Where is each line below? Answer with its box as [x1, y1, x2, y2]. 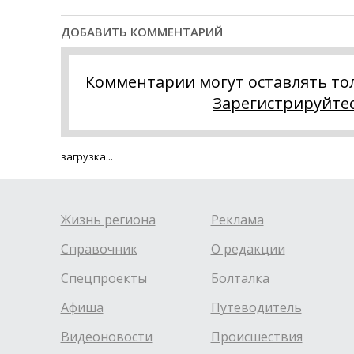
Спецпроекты [60, 269, 147, 288]
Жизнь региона [60, 211, 156, 229]
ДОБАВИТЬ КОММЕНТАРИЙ [60, 24, 223, 40]
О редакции [210, 240, 285, 258]
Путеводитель [210, 299, 302, 317]
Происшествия [210, 328, 303, 346]
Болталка [210, 269, 269, 288]
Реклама [210, 211, 264, 229]
